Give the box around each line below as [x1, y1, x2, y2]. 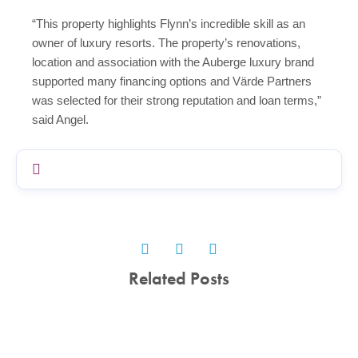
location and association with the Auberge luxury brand [32, 55, 314, 69]
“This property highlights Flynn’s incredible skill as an [32, 17, 305, 30]
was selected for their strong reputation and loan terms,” [32, 93, 321, 107]
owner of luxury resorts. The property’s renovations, [32, 36, 300, 50]
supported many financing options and [32, 74, 233, 88]
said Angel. [32, 113, 89, 126]
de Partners [251, 74, 312, 88]
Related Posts [129, 267, 229, 290]
